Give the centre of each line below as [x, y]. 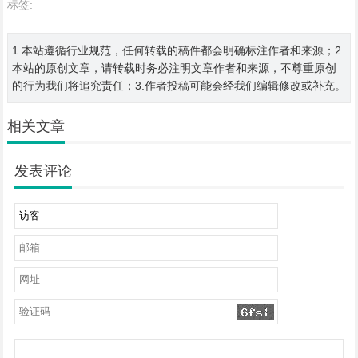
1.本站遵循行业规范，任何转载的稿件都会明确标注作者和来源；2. [178, 50]
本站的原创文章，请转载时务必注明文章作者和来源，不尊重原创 [174, 68]
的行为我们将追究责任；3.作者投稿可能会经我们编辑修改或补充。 [179, 86]
